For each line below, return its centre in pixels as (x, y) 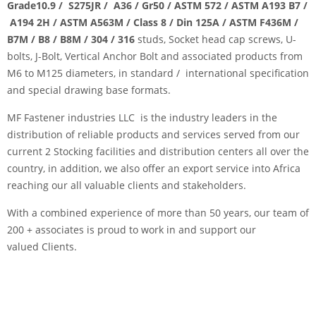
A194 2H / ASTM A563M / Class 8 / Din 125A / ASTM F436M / (153, 22)
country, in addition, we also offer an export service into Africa (154, 168)
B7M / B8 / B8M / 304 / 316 (72, 39)
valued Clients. (42, 247)
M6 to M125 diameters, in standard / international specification (158, 73)
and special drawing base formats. (89, 90)
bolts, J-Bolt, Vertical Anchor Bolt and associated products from (155, 56)
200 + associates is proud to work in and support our (132, 230)
